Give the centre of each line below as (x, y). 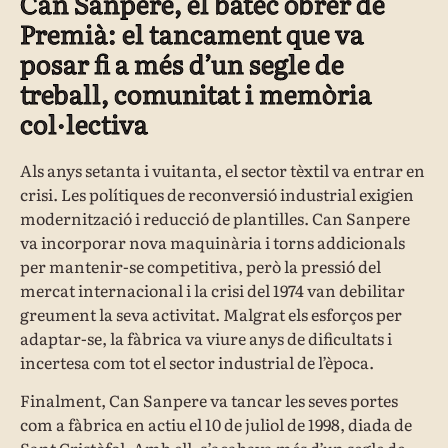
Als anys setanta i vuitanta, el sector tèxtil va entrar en (222, 169)
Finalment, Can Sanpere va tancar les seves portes (209, 400)
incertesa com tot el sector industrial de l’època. (197, 361)
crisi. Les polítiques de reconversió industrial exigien (217, 193)
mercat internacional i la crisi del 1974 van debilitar (212, 289)
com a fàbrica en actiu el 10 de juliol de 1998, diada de (216, 424)
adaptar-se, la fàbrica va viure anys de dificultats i (206, 337)
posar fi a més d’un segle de (182, 62)
